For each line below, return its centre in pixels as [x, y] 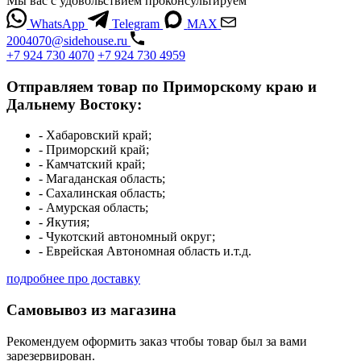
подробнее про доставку [73, 279]
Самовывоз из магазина [91, 310]
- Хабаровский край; [95, 135]
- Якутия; [64, 222]
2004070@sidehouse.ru [67, 41]
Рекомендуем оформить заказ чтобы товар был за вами [157, 341]
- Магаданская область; [102, 179]
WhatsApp [58, 23]
